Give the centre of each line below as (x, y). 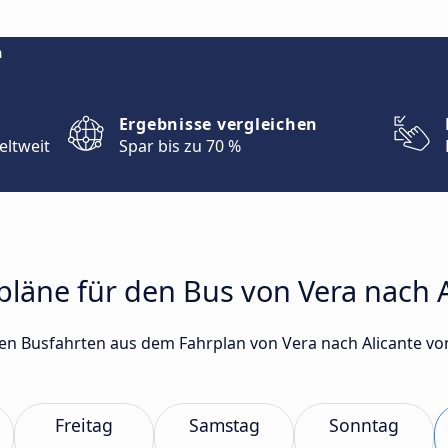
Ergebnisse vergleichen (218, 124)
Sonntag (364, 425)
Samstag (224, 425)
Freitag (84, 425)
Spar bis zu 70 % (179, 146)
